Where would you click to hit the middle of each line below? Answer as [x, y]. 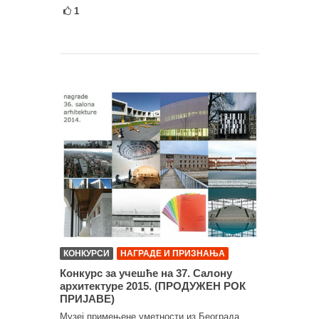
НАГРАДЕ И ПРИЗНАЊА [173, 253]
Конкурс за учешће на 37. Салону [146, 273]
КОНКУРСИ [87, 253]
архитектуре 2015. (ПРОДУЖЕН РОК [153, 286]
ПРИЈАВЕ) [87, 298]
